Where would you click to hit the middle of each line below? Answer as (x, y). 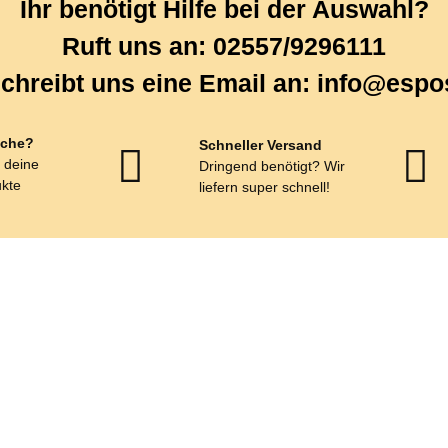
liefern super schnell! (264, 187)
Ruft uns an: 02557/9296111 (224, 46)
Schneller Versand (260, 145)
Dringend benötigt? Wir (271, 166)
